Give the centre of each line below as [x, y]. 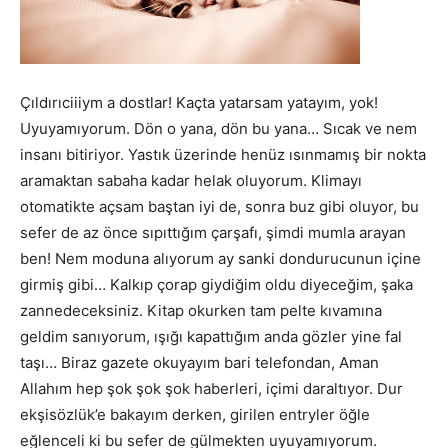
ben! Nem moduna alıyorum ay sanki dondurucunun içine [220, 258]
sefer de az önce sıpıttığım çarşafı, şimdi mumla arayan [213, 232]
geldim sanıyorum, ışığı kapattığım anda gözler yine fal [211, 336]
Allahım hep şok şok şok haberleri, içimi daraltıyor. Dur [211, 388]
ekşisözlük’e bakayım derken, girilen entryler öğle [195, 414]
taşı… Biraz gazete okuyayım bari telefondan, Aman [199, 362]
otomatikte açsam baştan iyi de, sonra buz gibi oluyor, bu [219, 206]
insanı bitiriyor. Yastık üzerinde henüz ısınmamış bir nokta [223, 154]
